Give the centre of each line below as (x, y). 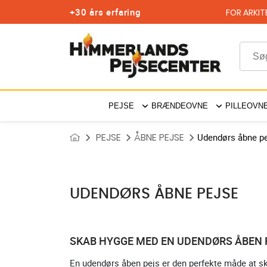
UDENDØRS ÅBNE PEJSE (154, 194)
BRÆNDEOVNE (179, 106)
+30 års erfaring (105, 12)
